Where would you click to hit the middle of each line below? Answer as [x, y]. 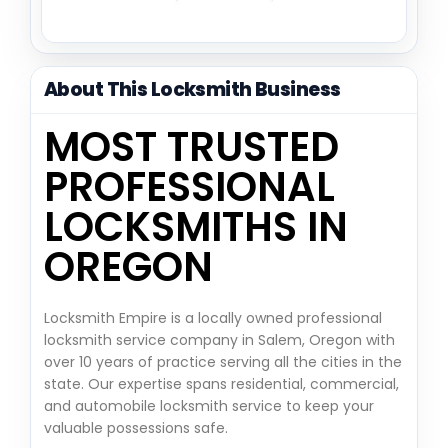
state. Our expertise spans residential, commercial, [221, 383]
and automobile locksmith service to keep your [209, 405]
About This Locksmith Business [192, 89]
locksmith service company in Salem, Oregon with [219, 339]
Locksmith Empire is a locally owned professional [213, 317]
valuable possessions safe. [136, 427]
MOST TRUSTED [191, 146]
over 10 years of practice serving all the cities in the [223, 361]
